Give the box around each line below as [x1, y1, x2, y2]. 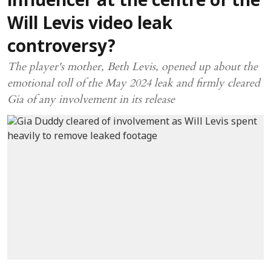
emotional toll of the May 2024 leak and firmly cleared [7, 76, 260, 91]
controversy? [7, 38, 116, 58]
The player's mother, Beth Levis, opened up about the [7, 59, 258, 74]
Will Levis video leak [7, 15, 172, 35]
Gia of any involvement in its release [7, 92, 175, 107]
